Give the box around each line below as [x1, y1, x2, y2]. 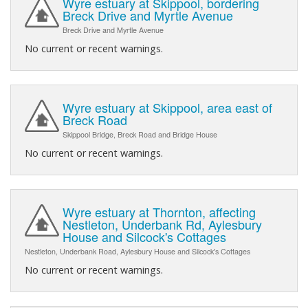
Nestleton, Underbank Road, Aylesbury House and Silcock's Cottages [25, 246, 250, 257]
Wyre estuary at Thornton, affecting [63, 203, 256, 221]
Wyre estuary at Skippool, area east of [63, 98, 272, 117]
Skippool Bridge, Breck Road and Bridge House [63, 129, 217, 140]
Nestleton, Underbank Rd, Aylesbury [63, 215, 262, 234]
